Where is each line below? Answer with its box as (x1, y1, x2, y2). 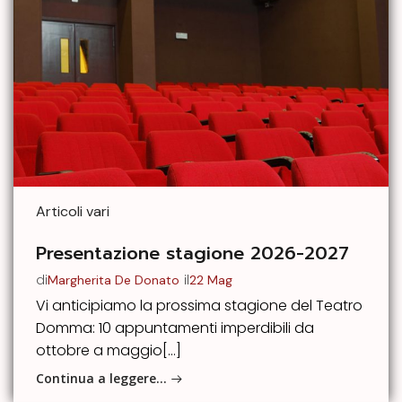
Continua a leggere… (36, 369, 167, 387)
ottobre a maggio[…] (36, 340, 181, 362)
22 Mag (189, 271, 232, 288)
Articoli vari (36, 202, 109, 222)
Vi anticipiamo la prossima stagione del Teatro (36, 295, 363, 317)
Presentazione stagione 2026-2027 (36, 240, 349, 267)
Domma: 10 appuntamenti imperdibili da (36, 318, 314, 339)
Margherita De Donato (48, 271, 179, 288)
